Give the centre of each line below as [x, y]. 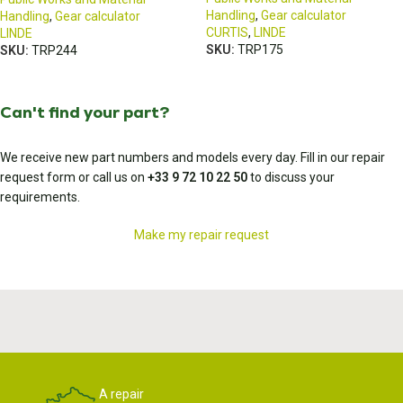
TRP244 [54, 50]
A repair [121, 394]
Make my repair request [201, 234]
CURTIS [227, 32]
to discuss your [291, 177]
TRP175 [260, 49]
